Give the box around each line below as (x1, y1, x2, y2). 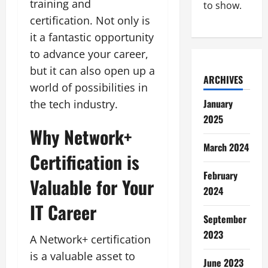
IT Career (30, 198, 96, 226)
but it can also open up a (30, 63, 155, 78)
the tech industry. (30, 96, 118, 111)
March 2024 (203, 140, 249, 154)
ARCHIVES (203, 72, 243, 87)
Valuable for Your (30, 173, 154, 200)
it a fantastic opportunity (30, 29, 154, 44)
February (203, 168, 237, 182)
